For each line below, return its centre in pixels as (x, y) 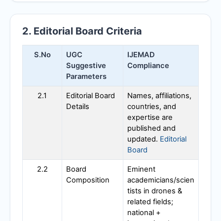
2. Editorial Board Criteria (82, 31)
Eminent (141, 169)
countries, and (152, 106)
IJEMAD (141, 55)
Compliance (148, 65)
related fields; (150, 202)
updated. (144, 139)
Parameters (86, 76)
